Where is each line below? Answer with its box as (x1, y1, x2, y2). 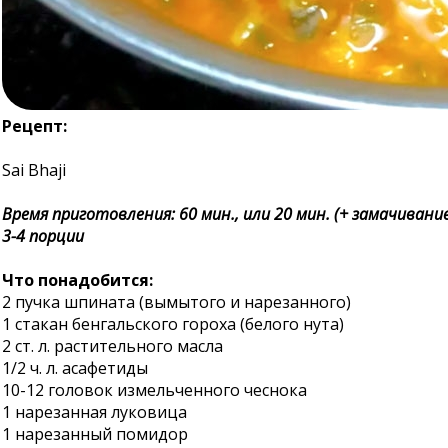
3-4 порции (2, 225, 84, 247)
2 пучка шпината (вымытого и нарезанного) (2, 291, 351, 313)
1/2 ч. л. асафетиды (2, 357, 148, 379)
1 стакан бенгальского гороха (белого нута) (2, 313, 344, 335)
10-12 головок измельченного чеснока (2, 379, 307, 401)
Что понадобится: (2, 269, 153, 291)
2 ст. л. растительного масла (2, 335, 223, 357)
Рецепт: (2, 115, 67, 137)
